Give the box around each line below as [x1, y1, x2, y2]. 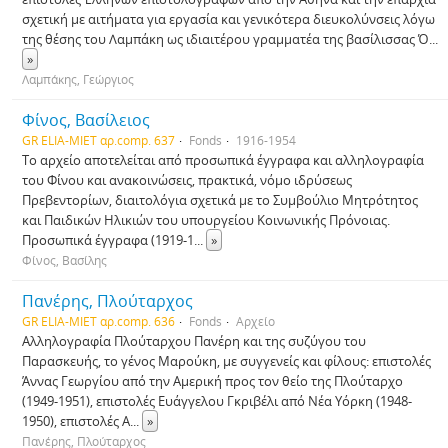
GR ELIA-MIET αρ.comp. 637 [22, 132, 175, 148]
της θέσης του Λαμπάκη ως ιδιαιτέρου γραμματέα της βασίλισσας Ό [22, 30, 429, 48]
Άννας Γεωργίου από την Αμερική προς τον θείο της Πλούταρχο [22, 372, 403, 390]
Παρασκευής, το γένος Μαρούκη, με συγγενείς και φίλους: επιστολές [22, 352, 431, 370]
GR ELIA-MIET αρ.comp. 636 [22, 313, 175, 329]
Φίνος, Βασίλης [22, 252, 107, 268]
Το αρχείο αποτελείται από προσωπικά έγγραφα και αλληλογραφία [22, 151, 424, 169]
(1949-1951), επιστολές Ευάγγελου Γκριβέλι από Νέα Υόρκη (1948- [22, 392, 412, 410]
